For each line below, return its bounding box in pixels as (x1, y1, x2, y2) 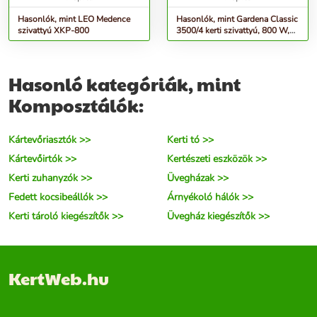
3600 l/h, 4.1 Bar (176, 36, 239, 48)
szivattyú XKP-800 (54, 25, 89, 37)
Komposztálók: (8, 93, 144, 118)
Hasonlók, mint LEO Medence (18, 13, 130, 25)
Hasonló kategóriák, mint (8, 71, 241, 97)
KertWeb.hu (8, 266, 109, 291)
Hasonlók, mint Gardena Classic (176, 13, 298, 25)
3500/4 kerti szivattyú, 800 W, (176, 25, 289, 37)
